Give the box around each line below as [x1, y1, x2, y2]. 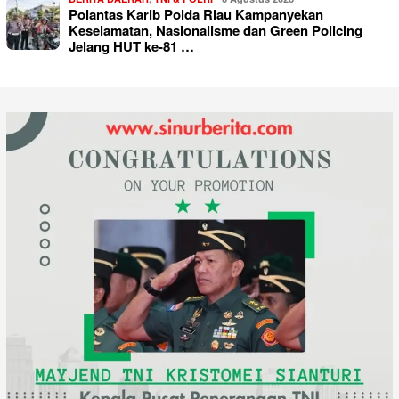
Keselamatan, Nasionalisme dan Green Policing [69, 20, 362, 40]
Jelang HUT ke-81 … [69, 36, 194, 56]
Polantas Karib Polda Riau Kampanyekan [69, 4, 323, 24]
